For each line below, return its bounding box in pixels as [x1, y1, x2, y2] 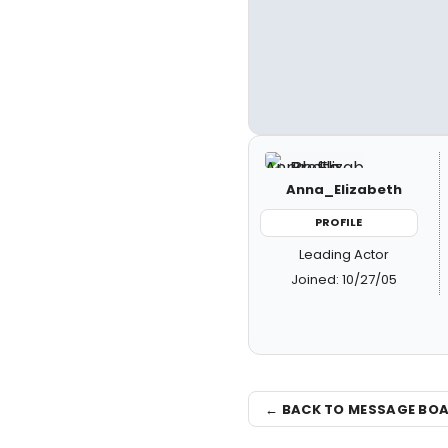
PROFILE [315, 214, 363, 230]
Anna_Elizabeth [285, 180, 402, 199]
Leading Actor [298, 244, 389, 264]
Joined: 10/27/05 [290, 269, 397, 289]
